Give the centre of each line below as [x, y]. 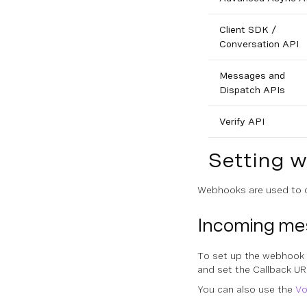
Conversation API [259, 44]
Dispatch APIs [252, 90]
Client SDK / [248, 29]
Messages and [252, 75]
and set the [225, 269]
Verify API [242, 121]
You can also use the [246, 289]
